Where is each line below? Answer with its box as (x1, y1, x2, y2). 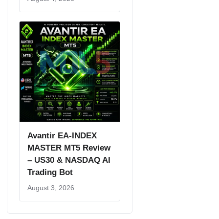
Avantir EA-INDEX (27, 131, 97, 140)
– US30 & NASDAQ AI (27, 155, 110, 165)
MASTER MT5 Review (27, 143, 110, 153)
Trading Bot (27, 168, 73, 177)
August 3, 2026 (27, 184, 74, 192)
